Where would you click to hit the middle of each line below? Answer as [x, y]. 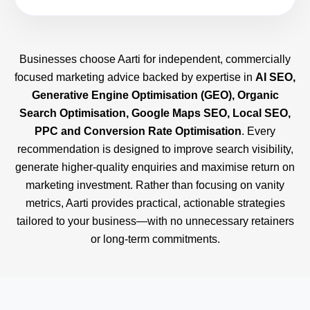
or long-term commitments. [155, 239]
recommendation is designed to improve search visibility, [155, 149]
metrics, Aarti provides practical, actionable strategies [155, 203]
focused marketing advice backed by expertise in [135, 77]
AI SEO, [275, 77]
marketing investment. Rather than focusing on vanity [155, 185]
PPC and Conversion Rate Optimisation [138, 131]
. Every [258, 131]
